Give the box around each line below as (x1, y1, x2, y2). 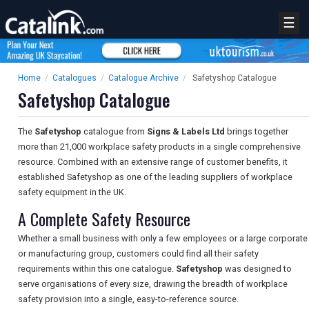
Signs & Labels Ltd (147, 126, 225, 137)
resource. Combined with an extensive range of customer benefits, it (18, 157, 288, 168)
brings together (225, 126, 288, 137)
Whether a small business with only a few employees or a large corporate (18, 233, 308, 244)
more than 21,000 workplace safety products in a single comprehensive (18, 141, 301, 152)
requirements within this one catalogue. (18, 263, 176, 275)
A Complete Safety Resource (18, 206, 190, 232)
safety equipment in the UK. (18, 187, 126, 198)
